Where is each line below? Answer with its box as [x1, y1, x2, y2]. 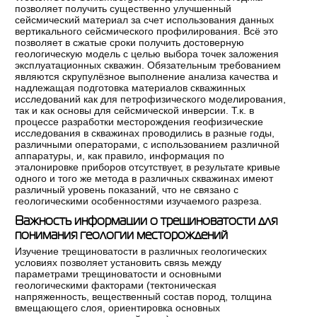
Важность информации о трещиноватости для [15, 214, 278, 229]
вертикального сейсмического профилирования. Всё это [15, 25, 279, 38]
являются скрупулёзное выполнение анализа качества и [15, 71, 279, 83]
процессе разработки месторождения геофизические [15, 116, 264, 128]
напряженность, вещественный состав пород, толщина [15, 291, 272, 303]
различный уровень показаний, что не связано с [15, 184, 239, 196]
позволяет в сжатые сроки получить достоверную [15, 37, 245, 49]
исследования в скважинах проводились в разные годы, [15, 127, 275, 139]
